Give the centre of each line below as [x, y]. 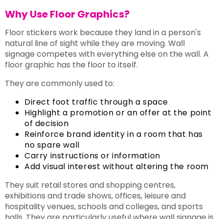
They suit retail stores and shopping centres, [90, 185]
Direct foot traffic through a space [96, 102]
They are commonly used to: [60, 83]
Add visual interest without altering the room [117, 166]
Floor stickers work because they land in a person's [103, 32]
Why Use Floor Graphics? [67, 14]
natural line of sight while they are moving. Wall [95, 43]
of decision [47, 123]
